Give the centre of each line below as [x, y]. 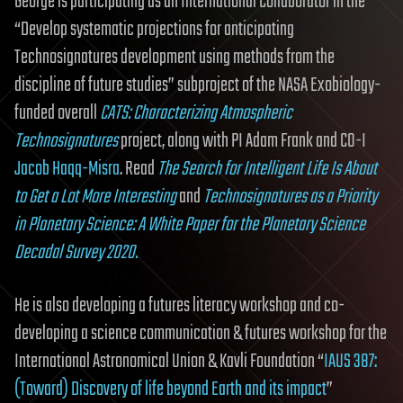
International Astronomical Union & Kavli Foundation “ [169, 361]
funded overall [57, 113]
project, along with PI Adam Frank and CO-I [242, 141]
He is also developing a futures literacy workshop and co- [179, 305]
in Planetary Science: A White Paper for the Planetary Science [190, 224]
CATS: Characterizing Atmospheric [196, 113]
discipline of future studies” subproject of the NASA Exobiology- [197, 85]
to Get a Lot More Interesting [95, 197]
